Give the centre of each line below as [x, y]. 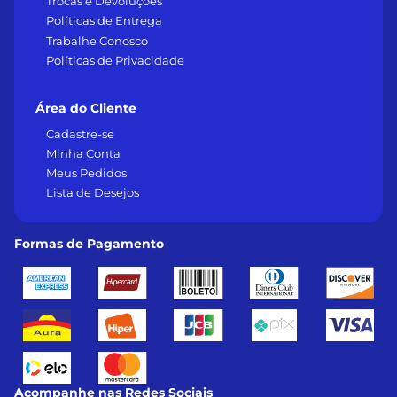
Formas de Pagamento [89, 244]
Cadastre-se [80, 133]
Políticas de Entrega [104, 21]
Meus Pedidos [86, 173]
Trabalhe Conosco [97, 40]
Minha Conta [83, 153]
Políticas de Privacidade [115, 60]
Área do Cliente [86, 108]
